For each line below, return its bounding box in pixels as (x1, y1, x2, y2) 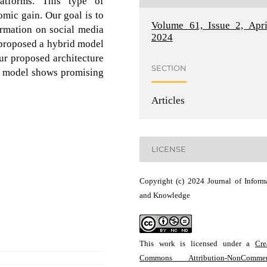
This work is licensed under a (139, 238, 255, 248)
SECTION (151, 63, 187, 73)
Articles (151, 94, 185, 106)
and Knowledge (139, 190, 190, 200)
